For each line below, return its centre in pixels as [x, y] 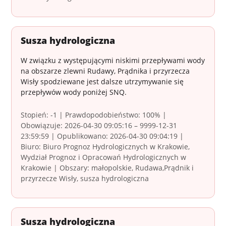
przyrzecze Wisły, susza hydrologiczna [85, 179]
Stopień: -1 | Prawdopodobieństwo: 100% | [94, 115]
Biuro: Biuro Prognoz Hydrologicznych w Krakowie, [105, 147]
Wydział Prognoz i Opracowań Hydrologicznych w [104, 157]
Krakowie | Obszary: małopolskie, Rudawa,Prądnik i [107, 168]
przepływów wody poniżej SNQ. [74, 92]
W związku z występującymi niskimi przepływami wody [113, 61]
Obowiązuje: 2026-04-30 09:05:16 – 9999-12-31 [99, 126]
